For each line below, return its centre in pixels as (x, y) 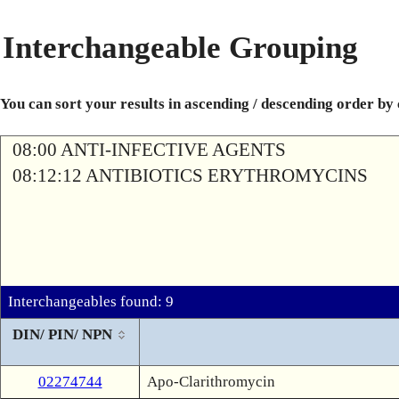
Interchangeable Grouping (180, 48)
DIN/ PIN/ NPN (62, 334)
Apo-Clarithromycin (211, 382)
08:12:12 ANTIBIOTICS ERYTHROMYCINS (190, 175)
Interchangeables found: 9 (91, 301)
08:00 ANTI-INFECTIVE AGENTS (149, 150)
